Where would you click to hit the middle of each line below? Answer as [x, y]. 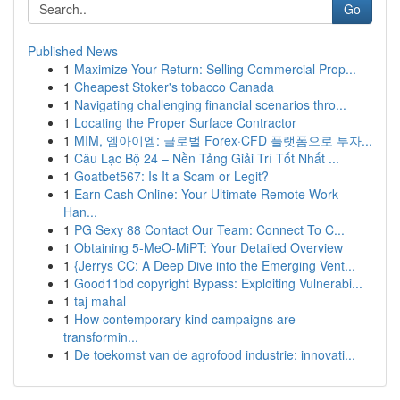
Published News [73, 51]
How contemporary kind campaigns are [185, 319]
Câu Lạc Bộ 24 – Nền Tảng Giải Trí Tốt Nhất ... [207, 158]
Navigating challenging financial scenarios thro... [210, 104]
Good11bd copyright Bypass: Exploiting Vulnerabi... [218, 283]
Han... [80, 212]
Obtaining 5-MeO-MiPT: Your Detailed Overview [208, 247]
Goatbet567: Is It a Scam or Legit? [171, 176]
